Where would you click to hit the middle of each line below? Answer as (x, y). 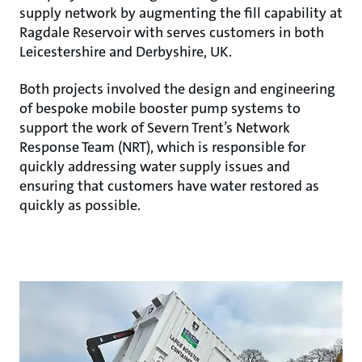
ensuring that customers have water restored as (169, 185)
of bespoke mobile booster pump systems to (160, 108)
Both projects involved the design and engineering (177, 88)
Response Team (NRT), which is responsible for (162, 147)
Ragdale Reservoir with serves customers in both (172, 32)
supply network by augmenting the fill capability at (181, 13)
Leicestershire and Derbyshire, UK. (126, 51)
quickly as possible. (80, 205)
